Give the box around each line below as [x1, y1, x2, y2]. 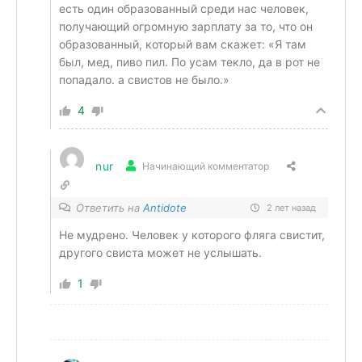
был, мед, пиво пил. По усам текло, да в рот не [59, 55, 320, 69]
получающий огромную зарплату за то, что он [59, 19, 313, 33]
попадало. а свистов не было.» [59, 73, 229, 86]
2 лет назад [264, 202, 316, 213]
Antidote [143, 201, 187, 214]
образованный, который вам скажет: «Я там [59, 37, 306, 51]
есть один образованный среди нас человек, [59, 2, 309, 15]
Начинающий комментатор [142, 159, 270, 172]
